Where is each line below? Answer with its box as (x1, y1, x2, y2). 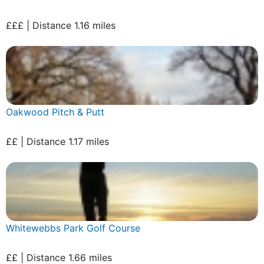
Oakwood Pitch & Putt (6, 105, 104, 118)
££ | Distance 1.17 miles (6, 135, 109, 147)
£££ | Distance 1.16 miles (6, 19, 115, 31)
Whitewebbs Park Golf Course (6, 222, 140, 234)
